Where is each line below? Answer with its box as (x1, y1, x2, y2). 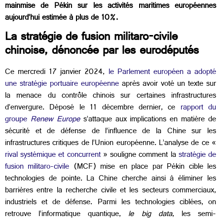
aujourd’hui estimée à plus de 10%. (5, 11, 118, 26)
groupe (5, 112, 31, 128)
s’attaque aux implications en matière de (79, 112, 216, 128)
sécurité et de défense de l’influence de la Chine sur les (5, 124, 216, 140)
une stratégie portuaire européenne (5, 77, 119, 93)
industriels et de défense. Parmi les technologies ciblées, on (5, 195, 216, 211)
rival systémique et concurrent (5, 148, 103, 164)
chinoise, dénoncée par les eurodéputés (5, 41, 199, 64)
